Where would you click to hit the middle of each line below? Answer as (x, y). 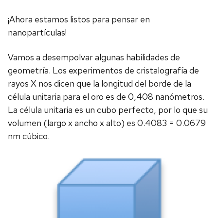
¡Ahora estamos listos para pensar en (79, 19)
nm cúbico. (29, 136)
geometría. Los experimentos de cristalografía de (103, 70)
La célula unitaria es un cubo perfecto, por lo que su (108, 109)
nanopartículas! (37, 32)
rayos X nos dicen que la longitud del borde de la (100, 83)
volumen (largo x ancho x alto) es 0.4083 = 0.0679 (107, 123)
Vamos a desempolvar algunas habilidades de (94, 57)
